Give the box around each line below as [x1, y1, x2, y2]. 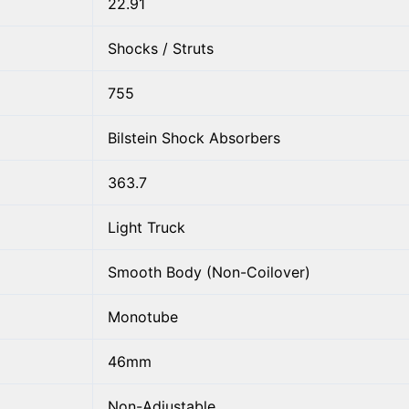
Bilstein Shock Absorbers [108, 128, 280, 147]
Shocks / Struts [108, 38, 214, 58]
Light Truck [108, 217, 185, 236]
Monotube [108, 307, 178, 326]
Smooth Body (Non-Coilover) [108, 262, 310, 281]
